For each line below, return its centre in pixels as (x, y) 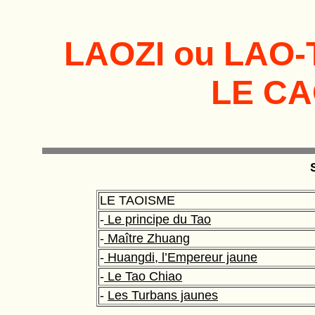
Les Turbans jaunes (163, 295)
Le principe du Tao (157, 219)
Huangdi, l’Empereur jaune (181, 257)
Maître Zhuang (147, 238)
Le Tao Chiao (143, 276)
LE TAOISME (137, 200)
